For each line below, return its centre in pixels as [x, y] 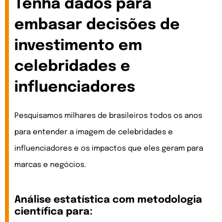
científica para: [54, 212]
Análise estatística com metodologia [108, 200]
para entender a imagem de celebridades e [94, 133]
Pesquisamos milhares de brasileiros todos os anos [108, 116]
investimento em [78, 46]
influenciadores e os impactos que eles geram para [109, 149]
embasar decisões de [97, 25]
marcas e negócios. [50, 165]
